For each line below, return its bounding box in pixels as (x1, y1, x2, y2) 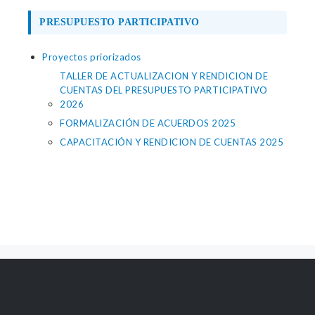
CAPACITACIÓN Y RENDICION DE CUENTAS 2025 (60, 136, 283, 148)
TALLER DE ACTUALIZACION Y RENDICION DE (60, 70, 268, 82)
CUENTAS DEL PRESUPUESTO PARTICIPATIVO (60, 84, 268, 96)
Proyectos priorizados (42, 51, 141, 63)
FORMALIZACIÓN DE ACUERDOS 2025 (60, 117, 236, 129)
